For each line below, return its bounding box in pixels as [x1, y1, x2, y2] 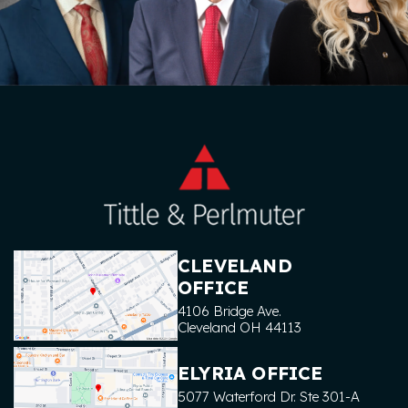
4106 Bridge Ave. [178, 301, 281, 320]
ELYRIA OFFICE [178, 362, 323, 385]
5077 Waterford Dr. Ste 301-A [178, 387, 360, 405]
